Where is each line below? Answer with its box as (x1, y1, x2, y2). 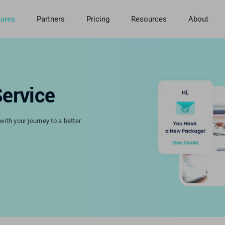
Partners (37, 14, 65, 24)
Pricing (86, 14, 110, 24)
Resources (131, 14, 167, 24)
